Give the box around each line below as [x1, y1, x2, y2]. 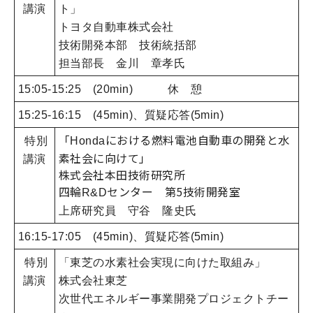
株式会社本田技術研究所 [59, 166, 186, 184]
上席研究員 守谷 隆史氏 [59, 205, 197, 217]
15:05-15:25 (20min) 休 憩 [18, 83, 202, 96]
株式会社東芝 [59, 275, 140, 287]
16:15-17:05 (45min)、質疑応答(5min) [18, 231, 224, 243]
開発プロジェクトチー [173, 293, 289, 305]
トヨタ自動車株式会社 [59, 21, 174, 34]
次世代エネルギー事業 [59, 293, 174, 305]
